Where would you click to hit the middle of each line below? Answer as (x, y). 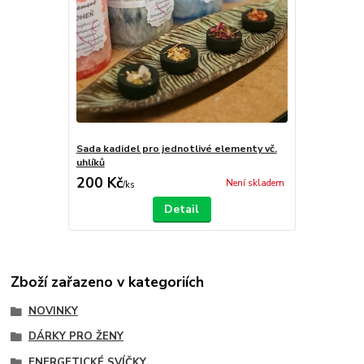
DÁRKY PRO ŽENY (76, 337)
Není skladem (255, 184)
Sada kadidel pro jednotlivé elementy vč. (176, 149)
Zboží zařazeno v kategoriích (108, 282)
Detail (182, 210)
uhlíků (90, 163)
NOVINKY (53, 311)
